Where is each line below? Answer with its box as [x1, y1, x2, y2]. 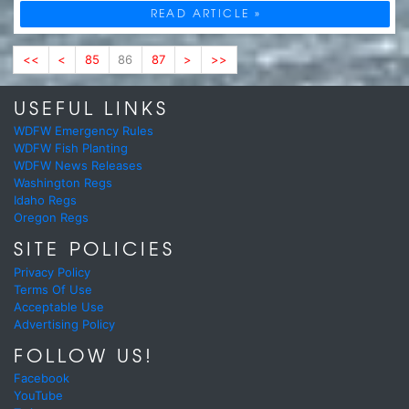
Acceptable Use [14, 299, 104, 314]
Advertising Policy [14, 316, 115, 331]
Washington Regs [14, 175, 112, 191]
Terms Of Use [14, 281, 92, 297]
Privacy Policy [14, 264, 90, 279]
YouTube [14, 388, 63, 404]
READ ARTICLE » [150, 5, 262, 22]
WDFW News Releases [14, 158, 142, 173]
